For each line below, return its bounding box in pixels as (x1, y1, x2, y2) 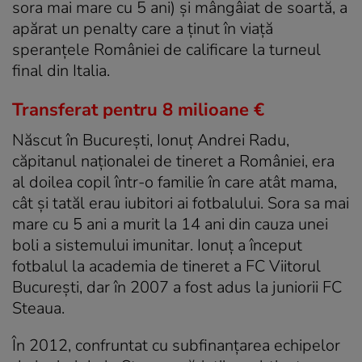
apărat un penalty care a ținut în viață (12, 17, 273, 40)
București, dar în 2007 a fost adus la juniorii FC (12, 276, 342, 298)
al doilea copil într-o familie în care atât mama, (12, 170, 337, 193)
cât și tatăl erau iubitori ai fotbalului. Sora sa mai (12, 192, 349, 214)
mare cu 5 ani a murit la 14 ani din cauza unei (12, 213, 328, 235)
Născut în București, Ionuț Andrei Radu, (12, 128, 289, 151)
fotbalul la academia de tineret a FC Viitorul (12, 255, 321, 277)
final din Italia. (12, 59, 110, 82)
